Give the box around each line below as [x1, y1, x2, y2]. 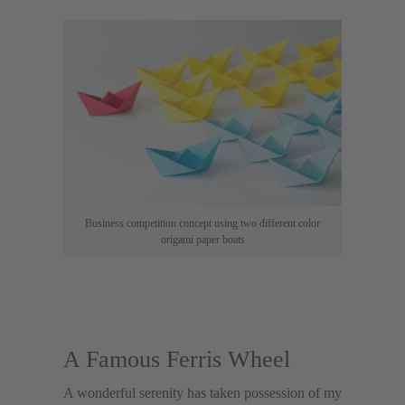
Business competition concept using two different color [85, 216, 320, 230]
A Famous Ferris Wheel [63, 346, 290, 372]
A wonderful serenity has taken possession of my [63, 385, 342, 401]
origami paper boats [160, 232, 245, 246]
